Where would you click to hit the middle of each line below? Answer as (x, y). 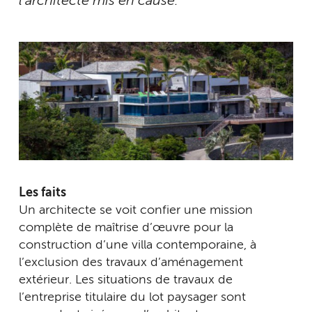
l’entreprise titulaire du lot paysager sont (132, 298)
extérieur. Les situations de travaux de (126, 280)
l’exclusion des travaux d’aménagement (131, 263)
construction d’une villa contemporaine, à (138, 245)
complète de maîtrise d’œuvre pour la (126, 228)
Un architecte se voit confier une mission (136, 211)
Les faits (42, 193)
